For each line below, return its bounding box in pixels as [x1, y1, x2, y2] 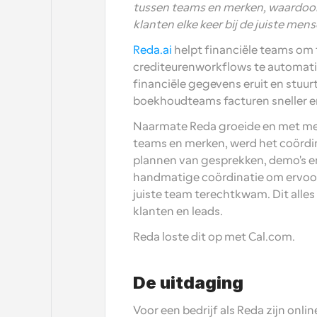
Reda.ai [133, 44, 174, 57]
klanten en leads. [133, 205, 223, 218]
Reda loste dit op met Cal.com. [133, 231, 295, 243]
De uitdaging [133, 272, 243, 293]
